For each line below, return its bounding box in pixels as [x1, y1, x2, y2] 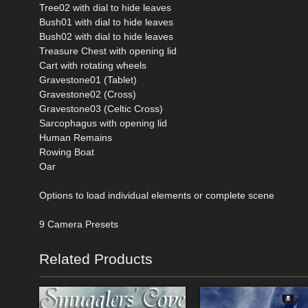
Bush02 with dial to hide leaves [39, 30, 173, 42]
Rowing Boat [39, 146, 94, 157]
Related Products [39, 250, 153, 267]
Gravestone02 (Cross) [39, 88, 136, 100]
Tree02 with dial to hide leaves [39, 1, 171, 13]
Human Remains [39, 131, 112, 143]
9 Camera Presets [39, 218, 118, 230]
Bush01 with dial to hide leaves [39, 16, 173, 27]
